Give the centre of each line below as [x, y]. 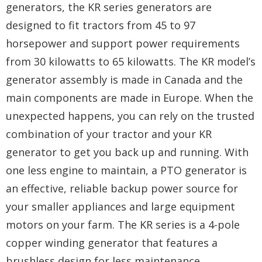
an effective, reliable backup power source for [122, 188]
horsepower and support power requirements [123, 43]
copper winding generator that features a [112, 242]
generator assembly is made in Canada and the [124, 79]
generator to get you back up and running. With [127, 152]
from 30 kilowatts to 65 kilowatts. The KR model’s [131, 61]
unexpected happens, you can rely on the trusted [130, 116]
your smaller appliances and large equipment [120, 206]
